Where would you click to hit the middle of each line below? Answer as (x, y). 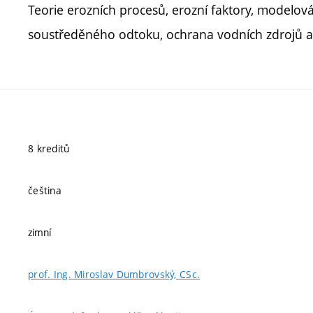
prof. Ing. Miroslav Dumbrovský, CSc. (114, 274)
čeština (45, 190)
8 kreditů (49, 148)
